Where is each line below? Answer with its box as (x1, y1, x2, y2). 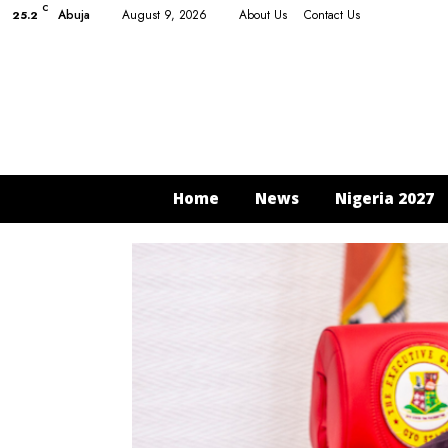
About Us (239, 6, 287, 24)
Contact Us (304, 6, 360, 24)
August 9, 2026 (122, 6, 207, 24)
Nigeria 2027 (334, 188, 434, 208)
